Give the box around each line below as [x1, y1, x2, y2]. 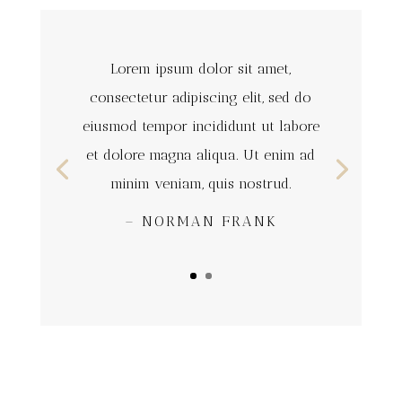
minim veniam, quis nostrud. [109, 174, 292, 192]
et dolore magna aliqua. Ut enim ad [86, 145, 316, 163]
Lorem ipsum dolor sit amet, [110, 59, 292, 77]
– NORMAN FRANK [124, 212, 277, 230]
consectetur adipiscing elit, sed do [90, 88, 312, 106]
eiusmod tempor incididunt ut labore [82, 117, 319, 135]
